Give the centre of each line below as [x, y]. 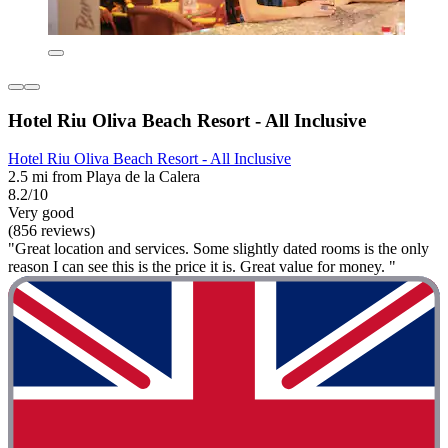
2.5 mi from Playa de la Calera [104, 177]
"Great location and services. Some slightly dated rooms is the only [218, 249]
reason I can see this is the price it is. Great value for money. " [202, 267]
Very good [41, 213]
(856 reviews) [51, 231]
